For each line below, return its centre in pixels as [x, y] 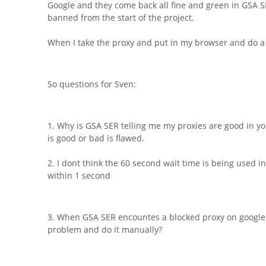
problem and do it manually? [105, 229]
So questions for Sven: [92, 84]
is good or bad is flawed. [96, 138]
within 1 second [79, 175]
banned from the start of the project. [121, 17]
